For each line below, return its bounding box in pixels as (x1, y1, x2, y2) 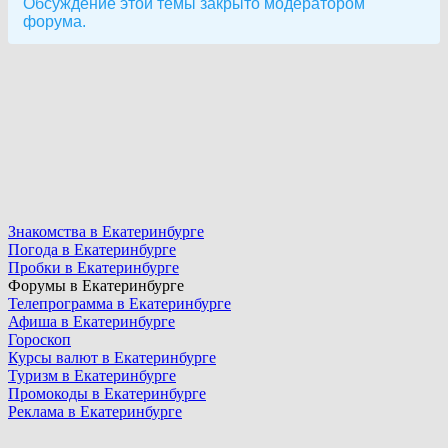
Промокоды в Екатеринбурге (8, 385, 206, 402)
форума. (23, 13, 86, 30)
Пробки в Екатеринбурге (8, 259, 179, 276)
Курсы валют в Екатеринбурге (8, 349, 216, 366)
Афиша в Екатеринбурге (8, 313, 175, 330)
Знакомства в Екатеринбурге (8, 223, 204, 240)
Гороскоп (8, 331, 71, 348)
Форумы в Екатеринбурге (8, 277, 184, 294)
